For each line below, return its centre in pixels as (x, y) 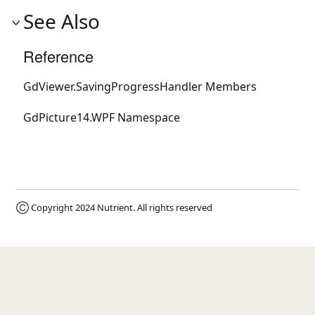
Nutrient (115, 207)
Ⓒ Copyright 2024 (57, 207)
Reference (58, 56)
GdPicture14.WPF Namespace (102, 117)
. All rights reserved (173, 207)
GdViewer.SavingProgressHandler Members (140, 86)
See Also (62, 21)
